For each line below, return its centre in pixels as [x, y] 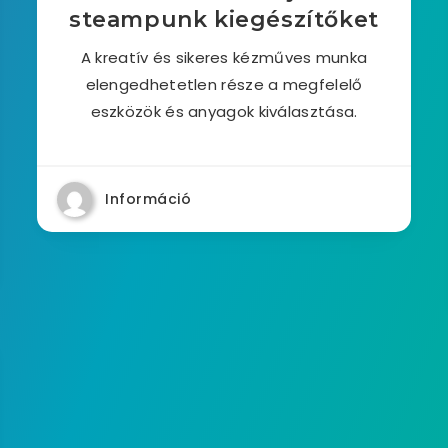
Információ [148, 199]
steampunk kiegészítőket [224, 19]
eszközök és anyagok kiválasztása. [224, 111]
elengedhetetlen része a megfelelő [224, 84]
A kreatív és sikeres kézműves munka [224, 57]
